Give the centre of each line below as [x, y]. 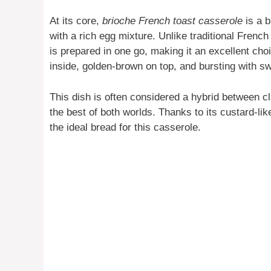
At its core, [76, 21]
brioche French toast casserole [172, 21]
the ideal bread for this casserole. [125, 127]
